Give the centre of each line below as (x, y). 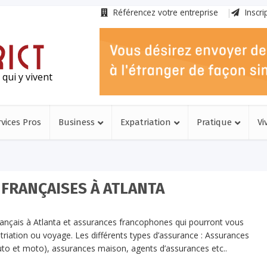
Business (77, 122)
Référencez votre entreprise (164, 12)
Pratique (214, 122)
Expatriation (146, 122)
